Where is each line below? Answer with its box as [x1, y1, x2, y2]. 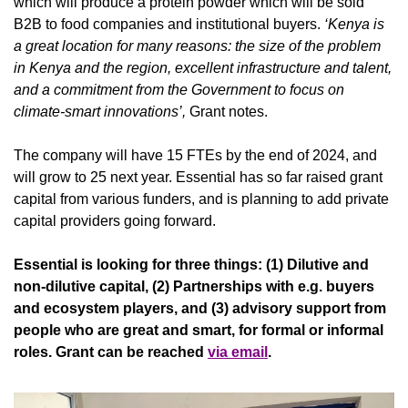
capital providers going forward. [14, 213, 216, 229]
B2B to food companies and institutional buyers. [14, 16, 324, 33]
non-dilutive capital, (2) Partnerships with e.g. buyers [14, 279, 374, 295]
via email [208, 344, 268, 361]
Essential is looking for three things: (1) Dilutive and [14, 257, 369, 273]
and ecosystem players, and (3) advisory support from [14, 301, 386, 317]
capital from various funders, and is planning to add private [14, 191, 389, 208]
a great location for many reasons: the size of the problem [14, 38, 381, 55]
